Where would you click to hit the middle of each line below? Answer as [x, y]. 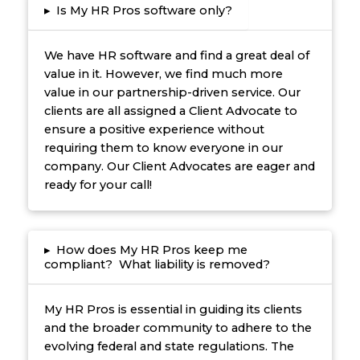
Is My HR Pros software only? [144, 11]
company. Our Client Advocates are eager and [179, 167]
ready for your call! [98, 185]
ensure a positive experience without [154, 130]
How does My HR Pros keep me [151, 250]
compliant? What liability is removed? [157, 265]
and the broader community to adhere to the [178, 328]
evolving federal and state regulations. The [169, 347]
